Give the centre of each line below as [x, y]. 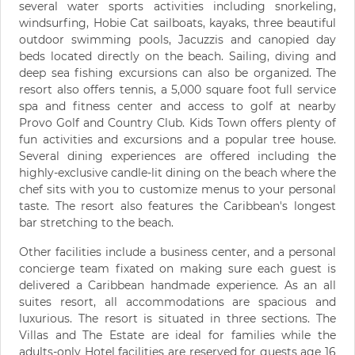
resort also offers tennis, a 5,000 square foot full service [177, 90]
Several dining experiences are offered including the [177, 156]
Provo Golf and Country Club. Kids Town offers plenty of [177, 123]
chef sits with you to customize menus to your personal [177, 189]
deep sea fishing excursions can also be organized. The [177, 73]
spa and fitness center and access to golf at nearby [177, 106]
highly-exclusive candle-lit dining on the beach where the [177, 173]
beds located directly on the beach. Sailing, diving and [177, 56]
